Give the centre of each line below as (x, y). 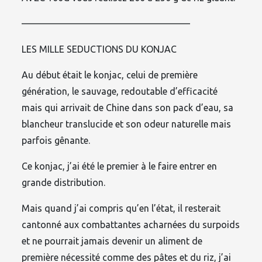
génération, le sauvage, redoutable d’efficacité (120, 91)
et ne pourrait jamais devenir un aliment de (112, 241)
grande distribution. (64, 182)
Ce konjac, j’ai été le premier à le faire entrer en (120, 166)
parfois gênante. (56, 140)
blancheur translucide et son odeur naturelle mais (127, 124)
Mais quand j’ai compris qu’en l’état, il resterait (121, 208)
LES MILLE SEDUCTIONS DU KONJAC (99, 49)
